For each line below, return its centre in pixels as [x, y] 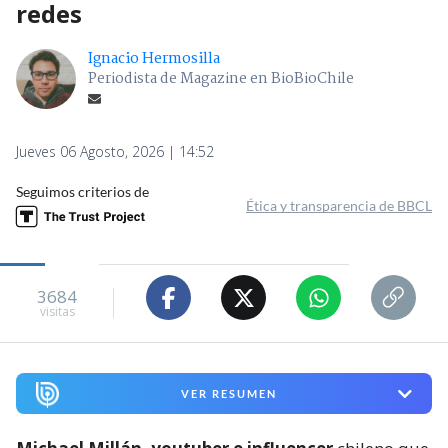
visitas [57, 311]
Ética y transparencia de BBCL [339, 206]
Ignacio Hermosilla [154, 59]
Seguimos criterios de [82, 192]
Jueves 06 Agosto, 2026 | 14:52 [115, 152]
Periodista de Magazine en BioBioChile [221, 79]
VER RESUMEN [228, 394]
